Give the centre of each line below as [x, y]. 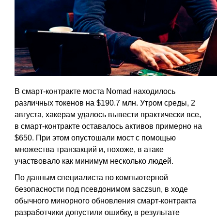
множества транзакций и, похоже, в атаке [89, 149]
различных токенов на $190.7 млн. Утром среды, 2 [105, 103]
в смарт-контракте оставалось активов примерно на [108, 126]
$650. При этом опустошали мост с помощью [95, 138]
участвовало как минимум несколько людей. [94, 161]
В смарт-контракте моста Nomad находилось [95, 91]
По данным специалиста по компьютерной [91, 178]
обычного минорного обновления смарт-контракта [105, 201]
